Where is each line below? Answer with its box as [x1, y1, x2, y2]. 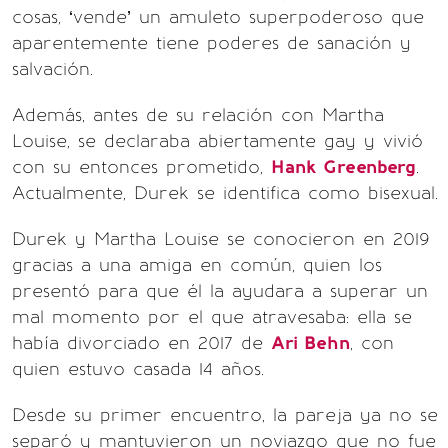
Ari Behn [271, 332, 350, 354]
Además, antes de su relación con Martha [12, 104, 384, 126]
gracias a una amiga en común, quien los [12, 254, 382, 276]
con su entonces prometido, [12, 156, 271, 178]
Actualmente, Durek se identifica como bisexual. [12, 182, 438, 204]
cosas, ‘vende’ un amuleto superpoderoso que [12, 6, 424, 28]
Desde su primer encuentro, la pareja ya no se [12, 404, 438, 426]
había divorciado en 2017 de [12, 332, 271, 354]
